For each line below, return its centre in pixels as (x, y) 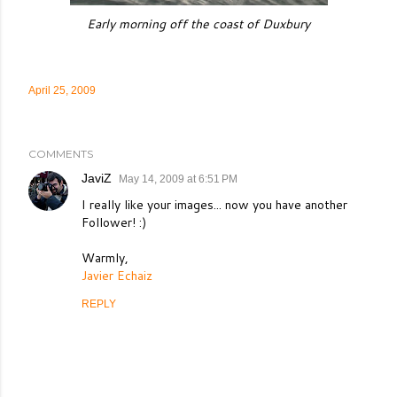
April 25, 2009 (62, 90)
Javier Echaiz (117, 276)
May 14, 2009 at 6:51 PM (178, 179)
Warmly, (105, 258)
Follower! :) (114, 222)
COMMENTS (61, 154)
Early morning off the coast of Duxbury (198, 24)
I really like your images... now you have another (214, 205)
